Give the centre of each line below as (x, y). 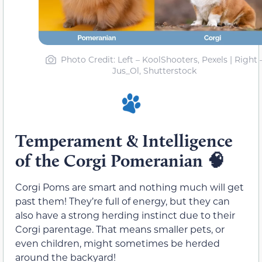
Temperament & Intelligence (124, 140)
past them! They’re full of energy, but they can (123, 201)
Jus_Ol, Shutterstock (154, 71)
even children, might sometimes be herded (118, 243)
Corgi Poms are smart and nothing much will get (130, 187)
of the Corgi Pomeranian (111, 160)
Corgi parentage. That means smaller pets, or (120, 229)
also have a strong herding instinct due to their (125, 215)
